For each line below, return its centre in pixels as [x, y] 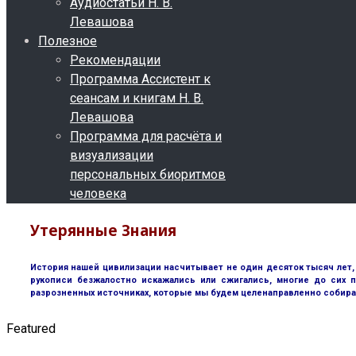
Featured [31, 328]
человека [98, 193]
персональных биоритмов [148, 174]
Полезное [68, 41]
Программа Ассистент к [140, 79]
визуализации [112, 155]
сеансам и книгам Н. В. [137, 98]
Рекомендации [115, 60]
